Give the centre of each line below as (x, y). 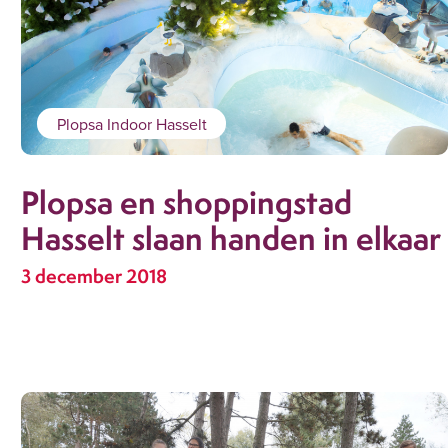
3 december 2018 (94, 275)
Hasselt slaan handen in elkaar (231, 238)
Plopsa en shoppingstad (187, 202)
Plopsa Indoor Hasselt (131, 123)
